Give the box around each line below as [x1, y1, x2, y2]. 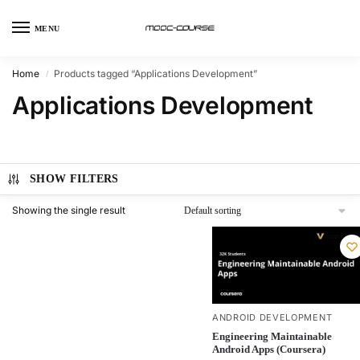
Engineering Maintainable [212, 330, 332, 343]
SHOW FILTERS [29, 173, 119, 185]
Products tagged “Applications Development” [54, 67, 258, 80]
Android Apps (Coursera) [212, 343, 325, 356]
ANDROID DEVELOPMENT [212, 312, 333, 324]
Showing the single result [12, 204, 125, 216]
